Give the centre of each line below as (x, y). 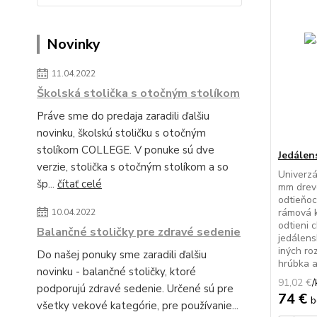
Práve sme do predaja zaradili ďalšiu (123, 116)
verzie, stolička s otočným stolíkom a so (133, 167)
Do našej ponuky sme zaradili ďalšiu (122, 255)
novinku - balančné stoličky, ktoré (116, 272)
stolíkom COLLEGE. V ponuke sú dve (126, 150)
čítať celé (80, 184)
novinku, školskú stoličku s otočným (121, 133)
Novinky (74, 44)
